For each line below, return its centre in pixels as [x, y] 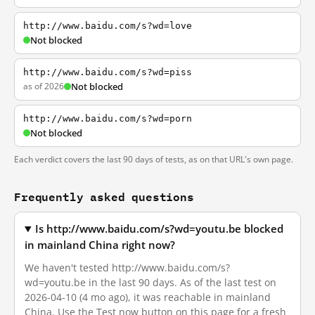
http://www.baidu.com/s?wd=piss [108, 72]
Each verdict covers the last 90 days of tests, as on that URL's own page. [154, 159]
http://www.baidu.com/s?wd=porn [108, 118]
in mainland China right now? [100, 245]
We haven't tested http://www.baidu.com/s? [127, 268]
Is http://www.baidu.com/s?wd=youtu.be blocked [160, 229]
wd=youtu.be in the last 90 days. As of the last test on [150, 282]
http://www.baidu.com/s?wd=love [108, 26]
